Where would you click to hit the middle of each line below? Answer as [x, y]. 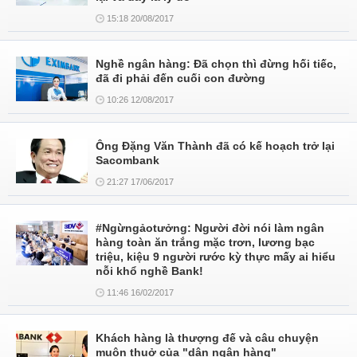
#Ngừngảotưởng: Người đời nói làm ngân [210, 228]
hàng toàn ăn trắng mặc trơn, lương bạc [205, 242]
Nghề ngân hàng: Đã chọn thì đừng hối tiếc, [216, 64]
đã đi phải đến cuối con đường [180, 78]
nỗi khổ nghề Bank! [149, 271]
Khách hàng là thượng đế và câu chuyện [207, 338]
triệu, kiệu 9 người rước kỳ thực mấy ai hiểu [216, 257]
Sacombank [127, 160]
